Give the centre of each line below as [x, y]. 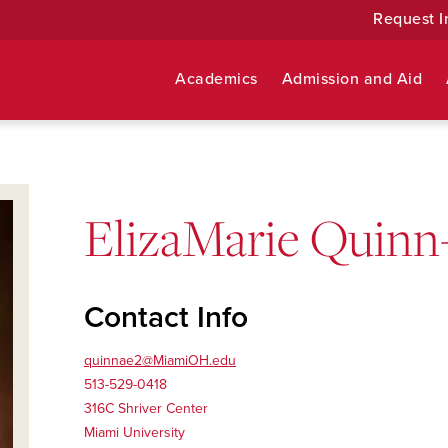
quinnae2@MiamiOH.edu [160, 360]
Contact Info [166, 317]
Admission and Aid [352, 79]
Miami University [134, 432]
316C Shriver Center [146, 408]
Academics [216, 79]
